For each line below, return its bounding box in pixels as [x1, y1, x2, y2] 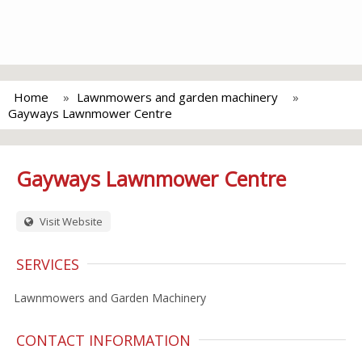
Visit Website [37, 214, 103, 229]
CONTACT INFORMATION [16, 330, 191, 350]
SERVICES [16, 255, 79, 274]
